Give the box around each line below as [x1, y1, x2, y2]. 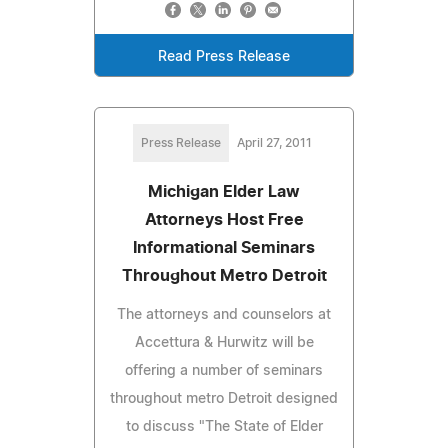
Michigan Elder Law [148, 183, 300, 200]
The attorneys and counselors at [117, 307, 331, 322]
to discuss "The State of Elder [125, 419, 323, 434]
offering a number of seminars [125, 363, 323, 378]
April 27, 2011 [236, 136, 312, 149]
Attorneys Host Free [144, 211, 304, 228]
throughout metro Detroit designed [110, 391, 338, 406]
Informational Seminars [133, 239, 315, 256]
